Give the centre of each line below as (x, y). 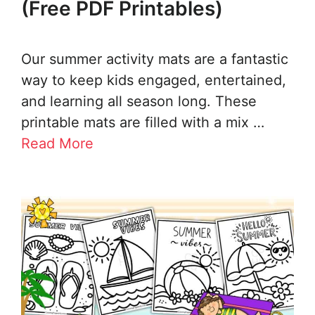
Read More (57, 144)
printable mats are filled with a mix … (143, 123)
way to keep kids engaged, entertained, (154, 81)
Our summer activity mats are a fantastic (155, 59)
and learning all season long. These (139, 102)
